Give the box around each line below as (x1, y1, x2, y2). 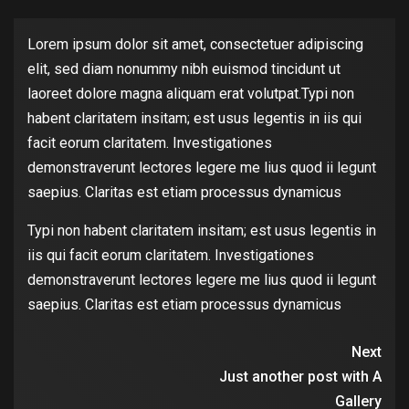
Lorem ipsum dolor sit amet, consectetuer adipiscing (27, 35, 363, 53)
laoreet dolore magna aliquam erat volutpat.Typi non (27, 84, 354, 102)
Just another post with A (219, 367, 382, 385)
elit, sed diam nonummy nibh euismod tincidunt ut (27, 59, 341, 78)
